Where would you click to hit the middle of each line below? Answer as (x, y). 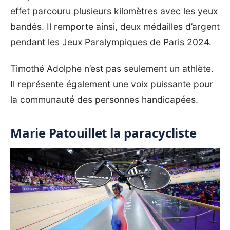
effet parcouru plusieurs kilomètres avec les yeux (114, 11)
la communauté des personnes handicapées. (104, 100)
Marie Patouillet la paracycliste (103, 133)
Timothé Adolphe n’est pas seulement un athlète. (112, 69)
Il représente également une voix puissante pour (112, 84)
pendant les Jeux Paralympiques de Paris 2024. (111, 42)
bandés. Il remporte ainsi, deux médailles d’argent (115, 27)
